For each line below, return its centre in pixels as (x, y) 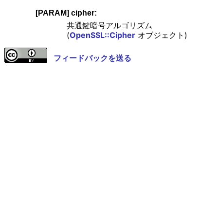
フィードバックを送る (92, 58)
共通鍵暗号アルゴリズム (109, 26)
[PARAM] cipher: (66, 13)
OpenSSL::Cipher (102, 35)
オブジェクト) (161, 35)
